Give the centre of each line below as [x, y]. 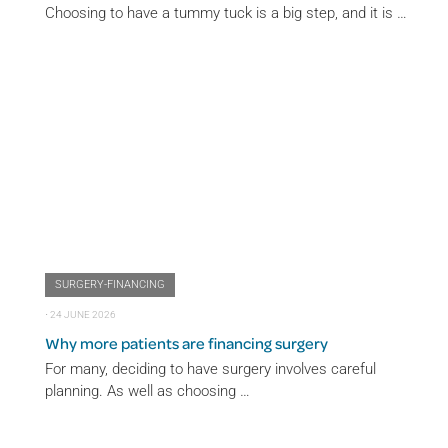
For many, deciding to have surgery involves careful [210, 368]
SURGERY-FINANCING [110, 284]
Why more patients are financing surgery [186, 342]
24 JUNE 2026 [83, 314]
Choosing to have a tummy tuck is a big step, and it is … [226, 13]
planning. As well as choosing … [147, 390]
